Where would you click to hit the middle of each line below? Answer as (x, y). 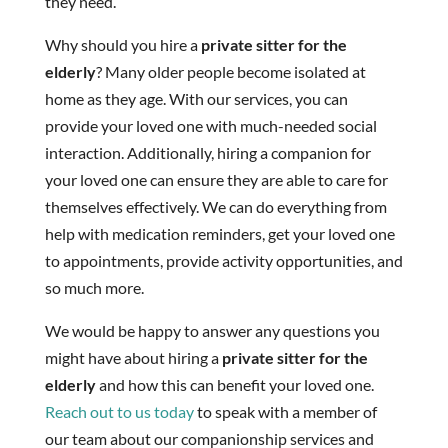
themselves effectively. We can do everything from (215, 206)
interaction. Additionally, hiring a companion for (207, 152)
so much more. (94, 287)
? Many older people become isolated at (230, 71)
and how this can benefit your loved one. (234, 384)
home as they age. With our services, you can (196, 98)
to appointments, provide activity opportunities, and (223, 260)
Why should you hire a (122, 44)
